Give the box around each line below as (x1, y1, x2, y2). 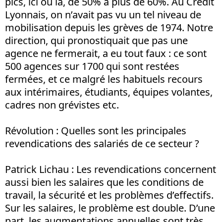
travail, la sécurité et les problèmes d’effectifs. (5, 188, 214, 202)
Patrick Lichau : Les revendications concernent (5, 163, 216, 176)
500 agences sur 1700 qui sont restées (5, 59, 179, 73)
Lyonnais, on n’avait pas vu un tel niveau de (5, 8, 201, 21)
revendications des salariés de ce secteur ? (5, 137, 199, 150)
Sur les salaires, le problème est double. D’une (5, 201, 215, 215)
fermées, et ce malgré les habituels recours (5, 72, 203, 86)
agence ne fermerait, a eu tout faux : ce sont (5, 47, 207, 60)
